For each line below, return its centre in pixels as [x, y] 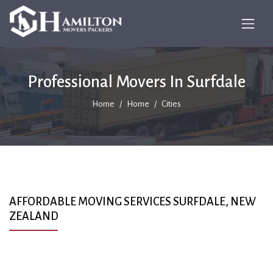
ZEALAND [34, 216]
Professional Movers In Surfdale [136, 82]
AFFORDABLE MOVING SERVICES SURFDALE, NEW [133, 202]
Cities [171, 104]
